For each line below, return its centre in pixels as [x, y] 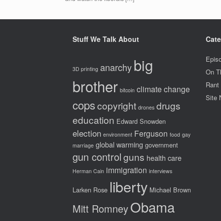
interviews [161, 171]
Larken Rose [90, 189]
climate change [163, 89]
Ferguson [151, 133]
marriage [83, 145]
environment [118, 134]
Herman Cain [88, 171]
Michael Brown [170, 189]
